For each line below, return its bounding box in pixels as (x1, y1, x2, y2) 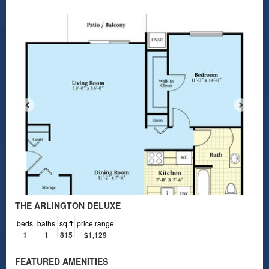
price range (77, 217, 114, 228)
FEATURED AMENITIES (15, 255, 108, 267)
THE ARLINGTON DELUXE (15, 199, 121, 211)
